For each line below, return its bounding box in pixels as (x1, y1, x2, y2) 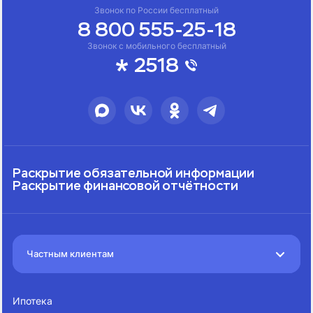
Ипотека (13, 295, 53, 307)
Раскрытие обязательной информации (13, 164, 255, 181)
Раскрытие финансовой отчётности (13, 177, 238, 194)
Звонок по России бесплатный (94, 4, 219, 15)
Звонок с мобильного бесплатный (87, 40, 226, 51)
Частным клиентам (27, 249, 115, 260)
